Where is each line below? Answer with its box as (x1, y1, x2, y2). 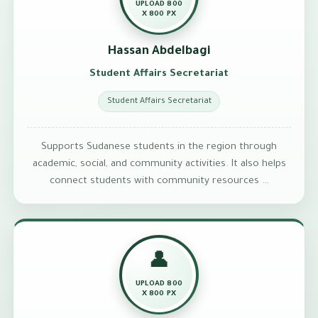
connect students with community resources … (49, 176, 269, 187)
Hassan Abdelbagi (108, 45, 210, 60)
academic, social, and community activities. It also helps (32, 159, 286, 170)
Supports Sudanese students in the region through (41, 142, 277, 153)
